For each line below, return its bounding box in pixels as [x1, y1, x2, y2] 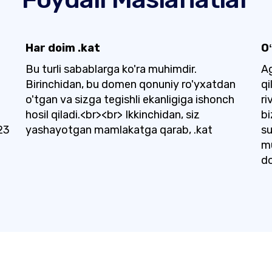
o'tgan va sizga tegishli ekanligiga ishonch [25, 93, 234, 106]
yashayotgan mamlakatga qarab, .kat [25, 123, 212, 137]
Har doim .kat [25, 41, 100, 55]
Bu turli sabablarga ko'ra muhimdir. [25, 63, 197, 76]
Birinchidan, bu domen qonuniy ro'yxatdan [25, 78, 236, 91]
